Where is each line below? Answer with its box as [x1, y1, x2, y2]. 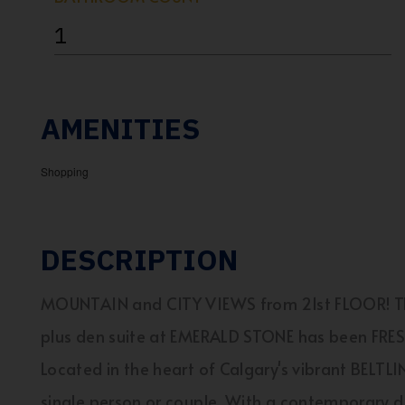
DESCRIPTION [41, 240, 238, 278]
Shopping [41, 164, 89, 179]
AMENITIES [41, 109, 200, 147]
